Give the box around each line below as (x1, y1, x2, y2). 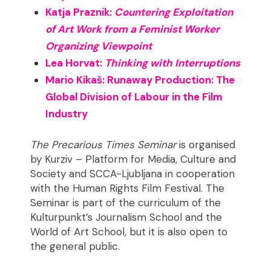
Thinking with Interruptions (105, 56, 241, 70)
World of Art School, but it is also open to (30, 225, 228, 239)
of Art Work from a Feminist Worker (45, 22, 220, 36)
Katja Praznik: (45, 5, 115, 19)
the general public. (30, 240, 120, 253)
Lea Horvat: (45, 56, 105, 70)
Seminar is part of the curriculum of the (30, 196, 221, 210)
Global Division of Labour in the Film (45, 90, 223, 103)
